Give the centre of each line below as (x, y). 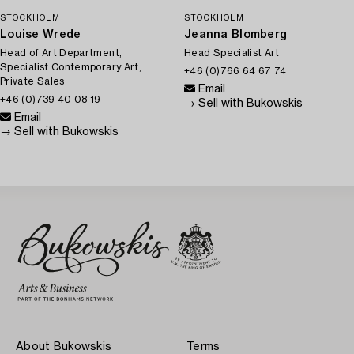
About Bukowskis (64, 346)
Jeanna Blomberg (236, 34)
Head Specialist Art (232, 53)
